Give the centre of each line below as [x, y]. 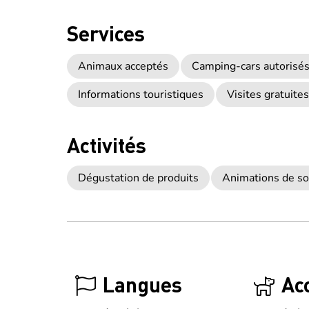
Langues [142, 284]
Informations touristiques [141, 94]
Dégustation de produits [138, 178]
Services [106, 33]
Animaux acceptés [123, 66]
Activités [107, 145]
